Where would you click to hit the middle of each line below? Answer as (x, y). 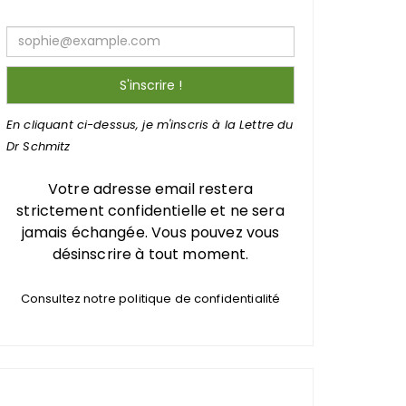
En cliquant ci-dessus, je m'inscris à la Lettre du (150, 124)
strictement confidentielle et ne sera (150, 210)
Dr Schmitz (39, 146)
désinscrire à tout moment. (150, 254)
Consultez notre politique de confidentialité (150, 298)
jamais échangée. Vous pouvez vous (150, 232)
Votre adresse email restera (150, 188)
